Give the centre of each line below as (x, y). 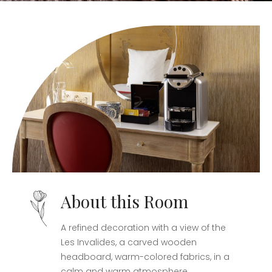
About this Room (124, 201)
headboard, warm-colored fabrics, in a (145, 257)
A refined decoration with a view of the (143, 227)
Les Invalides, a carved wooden (129, 242)
